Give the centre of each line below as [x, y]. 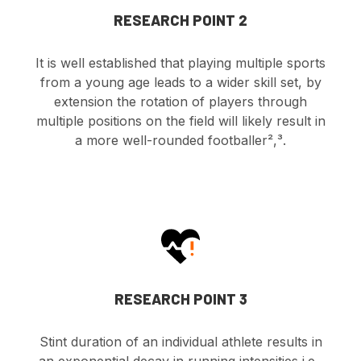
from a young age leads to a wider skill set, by [180, 83]
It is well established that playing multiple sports [180, 63]
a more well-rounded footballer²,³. [180, 141]
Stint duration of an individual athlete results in [180, 342]
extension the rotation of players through [180, 102]
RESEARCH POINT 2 [180, 21]
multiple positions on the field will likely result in [180, 121]
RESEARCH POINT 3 [180, 299]
